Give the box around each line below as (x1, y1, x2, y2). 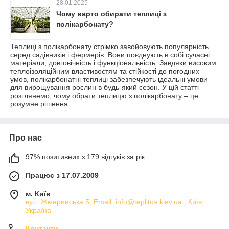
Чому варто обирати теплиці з (56, 10, 167, 18)
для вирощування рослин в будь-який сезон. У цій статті (10, 83, 199, 92)
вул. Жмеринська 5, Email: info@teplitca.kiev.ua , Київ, (26, 198, 204, 207)
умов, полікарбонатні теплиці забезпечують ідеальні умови (10, 75, 208, 84)
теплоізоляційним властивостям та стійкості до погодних (10, 67, 199, 76)
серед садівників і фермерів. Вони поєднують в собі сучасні (10, 51, 210, 59)
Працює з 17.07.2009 (26, 171, 99, 180)
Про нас (9, 133, 42, 143)
